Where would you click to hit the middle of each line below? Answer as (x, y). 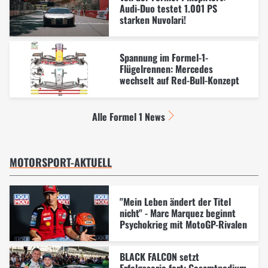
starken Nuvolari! (153, 19)
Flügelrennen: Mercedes (166, 69)
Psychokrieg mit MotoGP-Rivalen (183, 224)
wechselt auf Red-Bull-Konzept (179, 80)
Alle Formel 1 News (128, 116)
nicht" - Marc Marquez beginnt (177, 213)
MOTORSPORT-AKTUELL (61, 162)
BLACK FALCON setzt (159, 256)
